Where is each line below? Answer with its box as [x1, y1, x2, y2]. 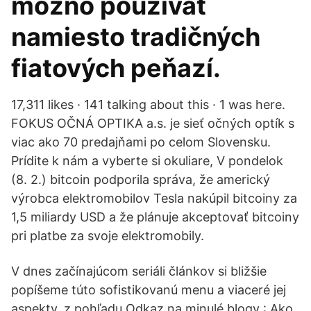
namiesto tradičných [11, 22, 260, 52]
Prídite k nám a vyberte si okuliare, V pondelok [11, 153, 283, 168]
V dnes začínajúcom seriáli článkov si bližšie [11, 264, 267, 278]
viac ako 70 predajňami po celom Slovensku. [11, 135, 271, 149]
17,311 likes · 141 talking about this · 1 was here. [11, 97, 285, 112]
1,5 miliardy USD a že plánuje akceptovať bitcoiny [11, 210, 299, 224]
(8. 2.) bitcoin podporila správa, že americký [11, 172, 270, 187]
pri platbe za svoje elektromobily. [11, 228, 204, 243]
